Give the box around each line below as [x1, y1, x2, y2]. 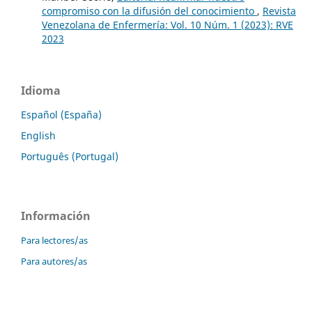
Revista [262, 3, 296, 17]
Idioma [21, 82, 61, 98]
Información [21, 208, 91, 224]
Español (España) [21, 107, 102, 121]
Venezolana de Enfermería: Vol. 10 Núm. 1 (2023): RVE [41, 17, 293, 31]
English [21, 128, 56, 142]
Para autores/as [21, 254, 87, 267]
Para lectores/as [21, 233, 88, 247]
